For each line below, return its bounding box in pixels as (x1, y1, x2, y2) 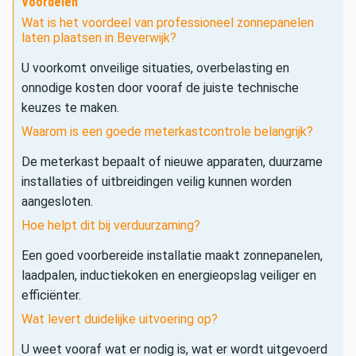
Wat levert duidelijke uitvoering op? (21, 311, 218, 327)
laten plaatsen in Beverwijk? (21, 29, 176, 45)
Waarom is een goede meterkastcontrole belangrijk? (21, 123, 313, 139)
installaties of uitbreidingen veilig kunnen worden (21, 173, 292, 189)
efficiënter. (21, 287, 81, 303)
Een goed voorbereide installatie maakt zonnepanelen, (21, 247, 323, 263)
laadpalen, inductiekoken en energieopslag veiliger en (21, 267, 316, 283)
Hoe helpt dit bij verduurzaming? (21, 217, 200, 233)
